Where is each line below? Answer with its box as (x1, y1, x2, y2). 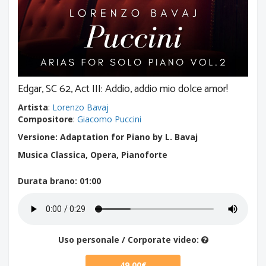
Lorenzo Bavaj (52, 102, 109, 113)
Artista (18, 102, 48, 113)
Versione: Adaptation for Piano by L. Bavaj (18, 131, 198, 142)
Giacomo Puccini (77, 113, 141, 125)
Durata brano (18, 175, 75, 186)
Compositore (18, 113, 73, 125)
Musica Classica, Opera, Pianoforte (18, 149, 167, 160)
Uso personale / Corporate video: (58, 234, 201, 245)
